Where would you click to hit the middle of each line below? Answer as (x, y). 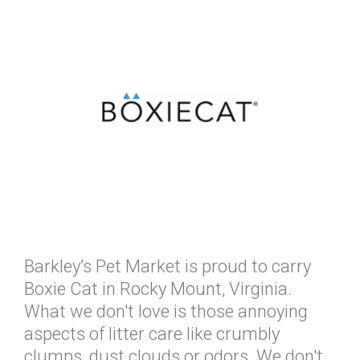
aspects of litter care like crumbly (152, 333)
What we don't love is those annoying (166, 311)
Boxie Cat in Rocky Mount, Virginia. (158, 288)
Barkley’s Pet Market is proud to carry (168, 266)
